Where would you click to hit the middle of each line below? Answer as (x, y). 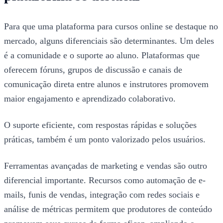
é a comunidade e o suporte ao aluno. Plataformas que (102, 56)
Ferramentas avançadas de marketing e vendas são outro (106, 166)
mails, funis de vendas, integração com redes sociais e (102, 195)
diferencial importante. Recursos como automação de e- (105, 180)
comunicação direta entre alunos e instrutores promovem (106, 84)
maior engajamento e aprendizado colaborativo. (90, 99)
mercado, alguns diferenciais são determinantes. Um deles (109, 41)
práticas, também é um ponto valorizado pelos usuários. (105, 140)
